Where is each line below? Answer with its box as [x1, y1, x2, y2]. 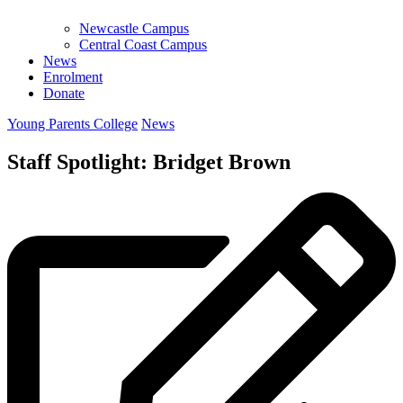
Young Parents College [7, 115, 138, 131]
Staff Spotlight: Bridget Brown [7, 149, 291, 174]
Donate [43, 85, 85, 101]
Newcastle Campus [79, 20, 189, 36]
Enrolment [43, 68, 103, 85]
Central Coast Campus [79, 36, 207, 52]
